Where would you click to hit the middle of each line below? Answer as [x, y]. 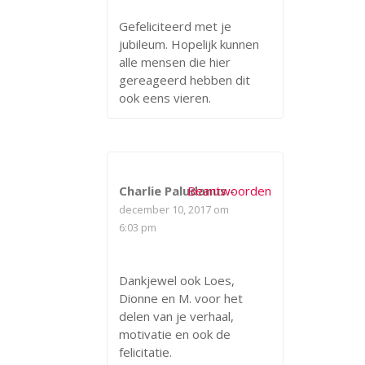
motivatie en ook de [175, 334]
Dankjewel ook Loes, [177, 280]
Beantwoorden [230, 190]
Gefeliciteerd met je [175, 26]
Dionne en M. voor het [181, 298]
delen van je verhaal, [176, 316]
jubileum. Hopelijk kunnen [189, 44]
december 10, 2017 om [174, 209]
